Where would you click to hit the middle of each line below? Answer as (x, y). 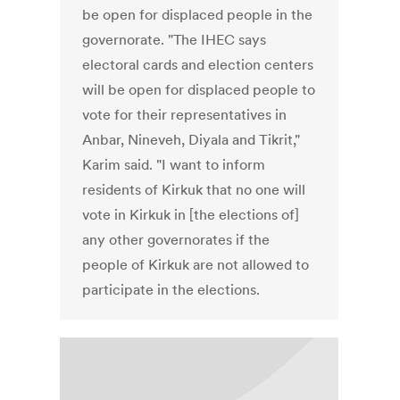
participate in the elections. (171, 290)
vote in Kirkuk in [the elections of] (191, 215)
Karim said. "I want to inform (174, 165)
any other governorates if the (176, 240)
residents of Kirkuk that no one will (194, 190)
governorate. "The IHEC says (175, 40)
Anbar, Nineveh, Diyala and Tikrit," (192, 140)
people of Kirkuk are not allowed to (196, 265)
